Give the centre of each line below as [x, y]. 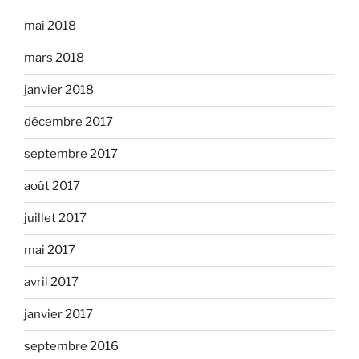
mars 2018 [54, 58]
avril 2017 [51, 282]
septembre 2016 [71, 347]
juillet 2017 [55, 218]
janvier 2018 [59, 90]
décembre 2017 [69, 122]
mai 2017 [50, 250]
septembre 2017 [71, 154]
